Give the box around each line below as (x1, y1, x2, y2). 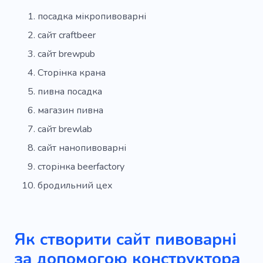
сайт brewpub (38, 47, 95, 60)
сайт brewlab (38, 122, 92, 136)
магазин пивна (38, 103, 103, 117)
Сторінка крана (38, 66, 106, 79)
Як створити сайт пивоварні (14, 228, 237, 251)
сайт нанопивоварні (38, 141, 126, 154)
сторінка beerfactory (38, 160, 124, 173)
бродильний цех (38, 178, 113, 192)
